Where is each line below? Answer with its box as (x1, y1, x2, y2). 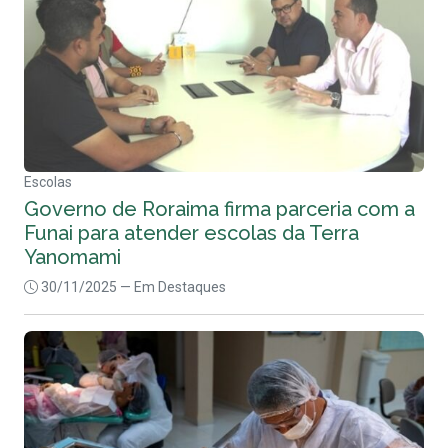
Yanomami (24, 245, 121, 270)
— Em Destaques (120, 279, 226, 296)
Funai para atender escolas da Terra (24, 221, 359, 246)
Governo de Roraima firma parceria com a (24, 197, 415, 222)
